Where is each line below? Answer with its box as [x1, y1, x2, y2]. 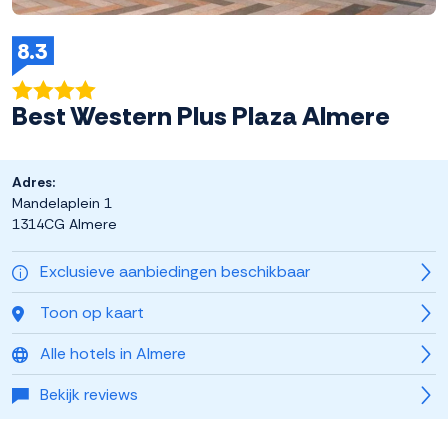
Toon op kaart [40, 302, 144, 324]
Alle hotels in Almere [40, 343, 186, 365]
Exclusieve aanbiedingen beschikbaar [40, 261, 310, 283]
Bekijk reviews [40, 384, 138, 406]
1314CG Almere [12, 215, 117, 234]
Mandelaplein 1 [12, 194, 112, 213]
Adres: [12, 173, 55, 192]
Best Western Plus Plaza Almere [12, 99, 390, 134]
